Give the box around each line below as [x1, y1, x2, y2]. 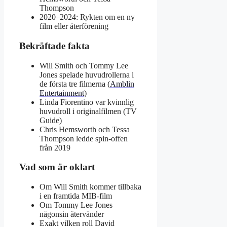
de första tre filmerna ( [40, 79, 110, 88]
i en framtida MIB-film [40, 192, 112, 201]
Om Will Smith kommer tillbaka [40, 182, 141, 192]
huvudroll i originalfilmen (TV [40, 106, 137, 116]
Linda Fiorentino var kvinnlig [40, 97, 134, 106]
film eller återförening [40, 22, 108, 31]
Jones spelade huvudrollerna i [40, 70, 134, 79]
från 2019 [40, 143, 70, 152]
